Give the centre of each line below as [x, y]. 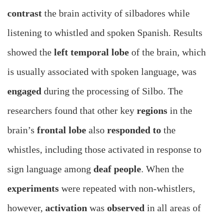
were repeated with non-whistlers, [127, 189]
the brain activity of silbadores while [117, 13]
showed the [31, 52]
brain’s [22, 130]
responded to [133, 130]
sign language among [50, 169]
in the [180, 111]
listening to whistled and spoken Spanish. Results [105, 33]
